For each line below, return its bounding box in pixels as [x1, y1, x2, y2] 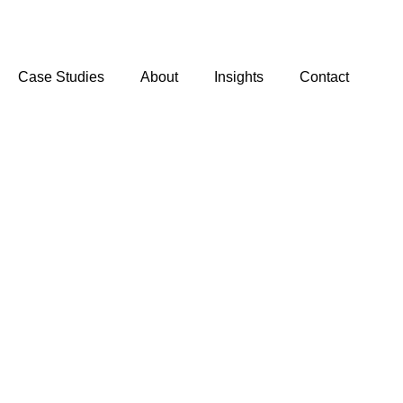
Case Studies [18, 69, 104, 85]
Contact [300, 69, 349, 85]
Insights [214, 69, 264, 85]
